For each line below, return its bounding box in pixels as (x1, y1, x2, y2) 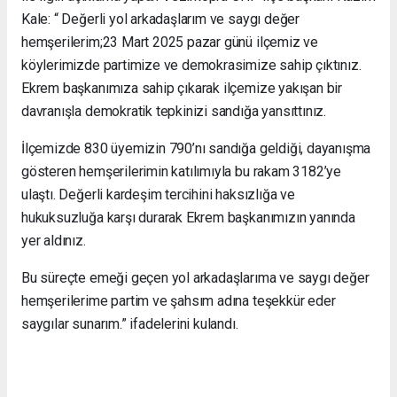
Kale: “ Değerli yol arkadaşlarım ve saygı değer (21, 11, 300, 28)
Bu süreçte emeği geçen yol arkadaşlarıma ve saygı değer (21, 269, 370, 287)
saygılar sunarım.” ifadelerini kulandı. (21, 315, 238, 333)
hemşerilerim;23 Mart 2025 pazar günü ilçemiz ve (21, 34, 318, 51)
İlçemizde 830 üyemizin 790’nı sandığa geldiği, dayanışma (21, 140, 371, 158)
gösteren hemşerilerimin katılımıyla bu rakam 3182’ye (21, 163, 342, 181)
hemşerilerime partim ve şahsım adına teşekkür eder (21, 292, 336, 310)
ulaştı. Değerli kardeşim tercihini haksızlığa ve (21, 186, 295, 204)
